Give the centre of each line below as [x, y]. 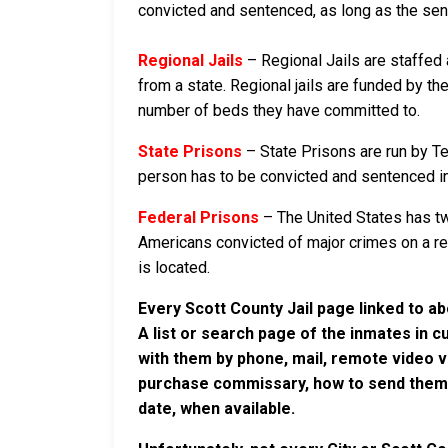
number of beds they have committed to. [279, 111]
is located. [174, 268]
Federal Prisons [198, 218]
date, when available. [216, 409]
